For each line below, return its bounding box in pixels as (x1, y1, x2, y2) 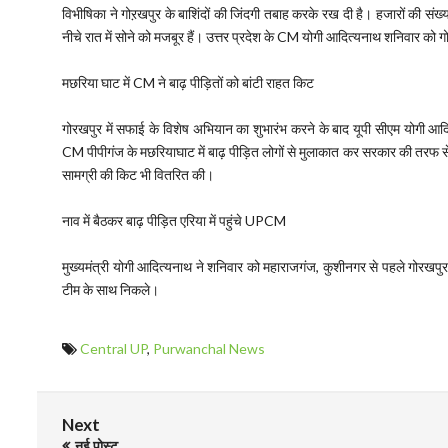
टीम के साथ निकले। (62, 281, 159, 298)
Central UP (80, 340, 147, 357)
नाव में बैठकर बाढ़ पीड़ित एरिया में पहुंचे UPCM (62, 212, 286, 229)
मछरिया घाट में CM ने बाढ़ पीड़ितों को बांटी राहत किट (62, 74, 314, 91)
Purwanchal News (153, 340, 265, 357)
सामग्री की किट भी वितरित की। (62, 166, 214, 183)
